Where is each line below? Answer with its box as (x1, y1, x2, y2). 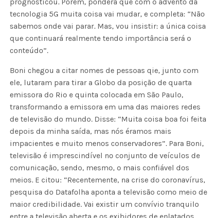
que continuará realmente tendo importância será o (10, 34, 192, 43)
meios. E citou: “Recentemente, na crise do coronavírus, (10, 175, 206, 185)
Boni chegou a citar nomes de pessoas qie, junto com (10, 66, 199, 75)
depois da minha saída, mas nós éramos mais (10, 127, 172, 136)
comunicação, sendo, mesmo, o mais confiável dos (10, 163, 190, 173)
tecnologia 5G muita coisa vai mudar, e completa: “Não (10, 9, 205, 19)
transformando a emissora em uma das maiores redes (10, 102, 201, 112)
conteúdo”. (10, 46, 48, 55)
